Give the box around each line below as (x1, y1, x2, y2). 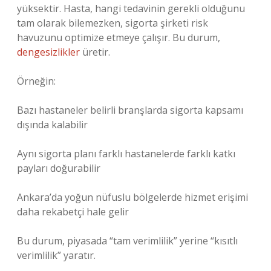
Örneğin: (17, 74, 56, 88)
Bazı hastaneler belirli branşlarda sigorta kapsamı (17, 103, 243, 117)
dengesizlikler (17, 45, 80, 59)
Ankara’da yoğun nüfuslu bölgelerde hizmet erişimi (17, 191, 248, 204)
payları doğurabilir (17, 162, 100, 175)
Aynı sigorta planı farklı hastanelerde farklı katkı (17, 147, 235, 160)
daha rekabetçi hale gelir (17, 205, 129, 218)
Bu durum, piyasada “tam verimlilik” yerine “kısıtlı (17, 234, 238, 247)
